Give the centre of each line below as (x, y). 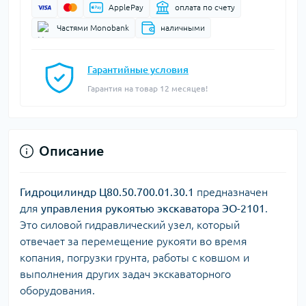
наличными (183, 28)
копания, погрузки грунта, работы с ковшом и (135, 258)
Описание (71, 151)
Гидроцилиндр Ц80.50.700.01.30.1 (107, 192)
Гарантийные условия (138, 70)
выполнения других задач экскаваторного (125, 274)
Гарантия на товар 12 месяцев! (148, 88)
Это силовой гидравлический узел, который (130, 225)
